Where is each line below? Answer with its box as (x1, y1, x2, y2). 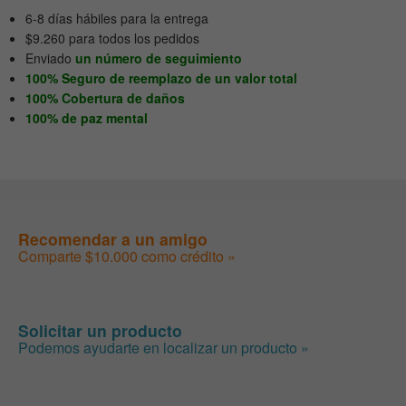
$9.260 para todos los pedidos (25, 29, 199, 47)
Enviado (25, 49, 75, 67)
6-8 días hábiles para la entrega (25, 9, 208, 27)
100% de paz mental (25, 109, 148, 127)
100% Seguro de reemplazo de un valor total (25, 69, 297, 87)
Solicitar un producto (18, 318, 182, 341)
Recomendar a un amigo (18, 227, 208, 249)
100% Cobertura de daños (25, 89, 185, 107)
